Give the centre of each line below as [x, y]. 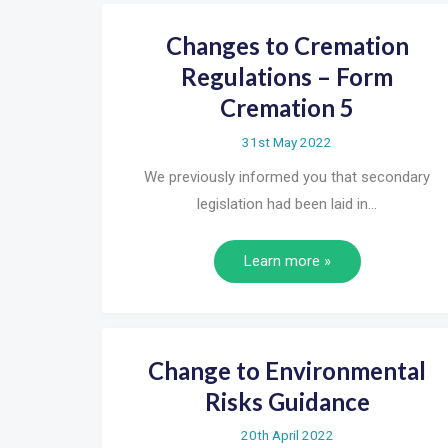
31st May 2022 [287, 141]
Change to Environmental [287, 370]
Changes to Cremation [287, 45]
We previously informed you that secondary [287, 176]
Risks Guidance [287, 401]
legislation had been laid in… [287, 203]
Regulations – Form [287, 76]
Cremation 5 [287, 107]
